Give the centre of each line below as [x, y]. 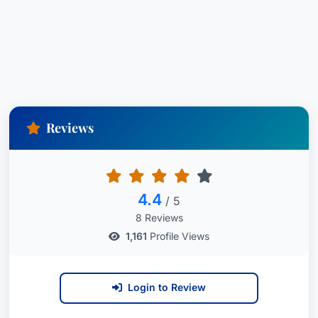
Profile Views [178, 236]
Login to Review [167, 287]
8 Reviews [159, 218]
